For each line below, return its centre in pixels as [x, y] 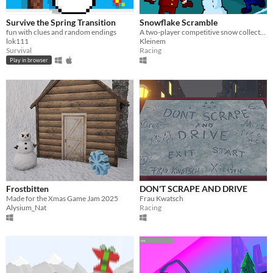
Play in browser [29, 60]
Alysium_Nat [26, 208]
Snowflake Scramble [179, 22]
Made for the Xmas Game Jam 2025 [62, 199]
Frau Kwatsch [161, 199]
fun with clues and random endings [61, 32]
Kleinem [153, 41]
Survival [19, 50]
